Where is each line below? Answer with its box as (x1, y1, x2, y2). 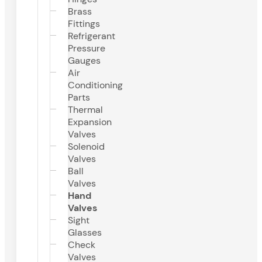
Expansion (68, 116, 112, 129)
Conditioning (68, 79, 123, 92)
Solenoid (68, 140, 105, 153)
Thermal (68, 104, 103, 116)
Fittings (68, 18, 100, 30)
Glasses (68, 226, 102, 239)
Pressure (68, 42, 105, 55)
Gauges (68, 54, 101, 67)
